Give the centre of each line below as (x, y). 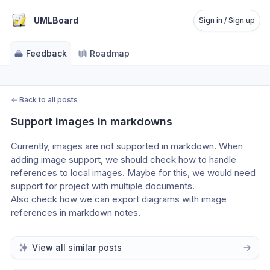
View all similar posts (77, 247)
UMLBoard (56, 20)
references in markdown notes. (76, 212)
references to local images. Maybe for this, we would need (133, 173)
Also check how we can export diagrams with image (119, 199)
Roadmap (110, 53)
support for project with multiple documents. (103, 186)
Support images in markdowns (92, 121)
